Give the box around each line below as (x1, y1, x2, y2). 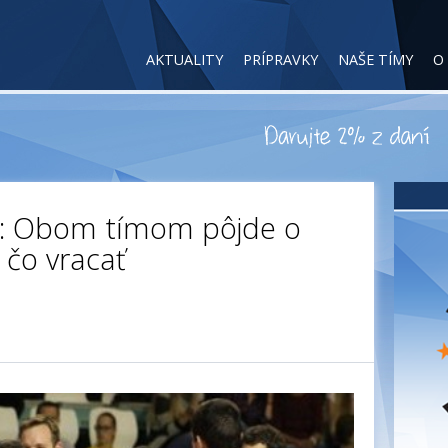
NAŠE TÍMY (338, 50, 413, 69)
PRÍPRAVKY (243, 50, 318, 69)
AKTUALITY (146, 50, 223, 69)
